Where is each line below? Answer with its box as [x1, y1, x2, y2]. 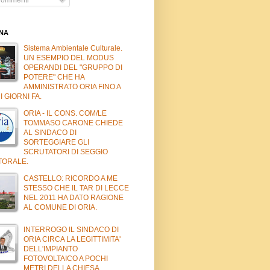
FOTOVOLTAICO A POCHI [24, 254, 108, 263]
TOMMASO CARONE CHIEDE [24, 118, 123, 127]
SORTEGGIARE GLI [24, 137, 89, 146]
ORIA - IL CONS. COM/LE [24, 108, 107, 118]
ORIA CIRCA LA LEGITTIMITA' [24, 234, 121, 243]
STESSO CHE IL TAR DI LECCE [24, 183, 129, 192]
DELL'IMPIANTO [24, 244, 78, 253]
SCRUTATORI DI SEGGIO [24, 147, 108, 156]
